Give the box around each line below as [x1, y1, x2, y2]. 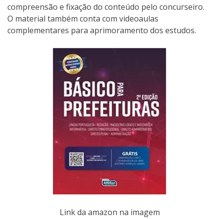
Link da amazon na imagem [59, 206, 160, 218]
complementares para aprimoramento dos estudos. [7, 24, 196, 36]
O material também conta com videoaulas [7, 13, 158, 24]
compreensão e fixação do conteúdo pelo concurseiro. [7, 1, 204, 12]
